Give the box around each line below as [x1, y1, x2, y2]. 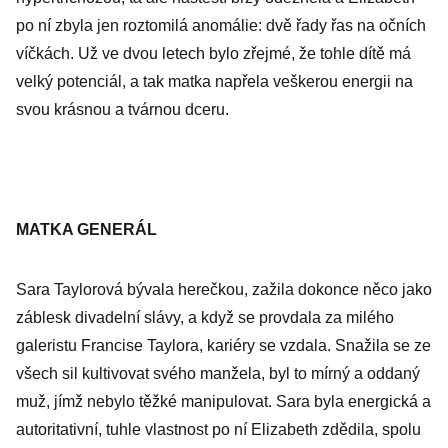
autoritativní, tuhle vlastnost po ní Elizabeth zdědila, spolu [16, 421, 421, 438]
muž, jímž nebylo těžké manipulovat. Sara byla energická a [16, 393, 431, 410]
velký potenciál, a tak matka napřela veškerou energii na [16, 73, 413, 90]
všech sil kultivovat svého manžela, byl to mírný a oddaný [16, 365, 420, 382]
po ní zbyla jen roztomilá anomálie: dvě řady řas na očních [16, 17, 426, 34]
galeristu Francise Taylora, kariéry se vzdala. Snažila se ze [16, 337, 431, 354]
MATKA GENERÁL [16, 221, 157, 238]
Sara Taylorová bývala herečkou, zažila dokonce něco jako [16, 281, 432, 298]
